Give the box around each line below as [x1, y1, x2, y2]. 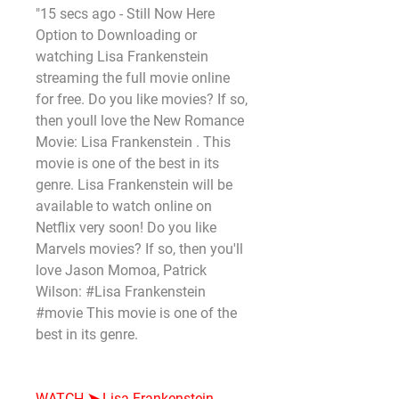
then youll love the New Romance [36, 112, 244, 129]
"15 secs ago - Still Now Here [36, 5, 215, 22]
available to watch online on [36, 198, 212, 215]
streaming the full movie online [36, 69, 230, 86]
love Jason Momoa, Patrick [36, 262, 207, 279]
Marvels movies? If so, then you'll [36, 240, 243, 257]
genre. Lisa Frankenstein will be [36, 176, 232, 193]
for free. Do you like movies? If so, [36, 91, 248, 108]
